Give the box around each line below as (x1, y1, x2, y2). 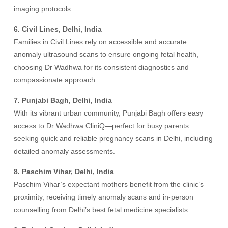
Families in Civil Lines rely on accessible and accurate (14, 38, 187, 46)
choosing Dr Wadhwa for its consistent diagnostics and (14, 63, 189, 71)
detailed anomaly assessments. (14, 147, 116, 155)
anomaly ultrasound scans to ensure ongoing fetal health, (14, 50, 199, 59)
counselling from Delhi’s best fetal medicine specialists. (14, 206, 190, 214)
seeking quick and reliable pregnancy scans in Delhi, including (14, 134, 213, 142)
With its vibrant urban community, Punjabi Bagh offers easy (14, 109, 204, 117)
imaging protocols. (14, 5, 73, 13)
